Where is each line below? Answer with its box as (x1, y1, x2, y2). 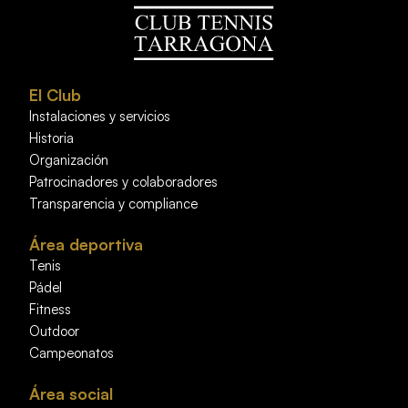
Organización (29, 151, 109, 169)
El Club (29, 85, 82, 106)
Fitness (29, 301, 72, 319)
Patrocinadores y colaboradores (29, 173, 219, 191)
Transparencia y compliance (29, 195, 199, 213)
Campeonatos (29, 344, 115, 362)
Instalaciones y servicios (29, 107, 171, 126)
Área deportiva (29, 234, 144, 255)
